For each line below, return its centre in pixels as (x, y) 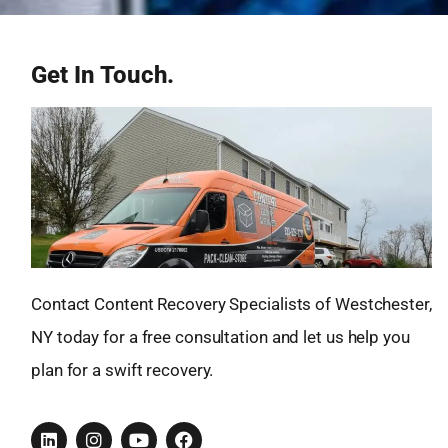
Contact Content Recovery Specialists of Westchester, (231, 303)
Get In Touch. (102, 74)
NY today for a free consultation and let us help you (220, 336)
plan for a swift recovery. (122, 369)
